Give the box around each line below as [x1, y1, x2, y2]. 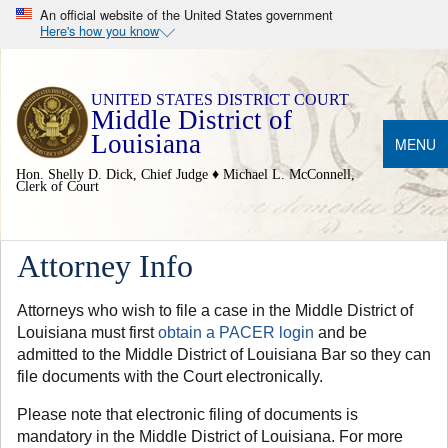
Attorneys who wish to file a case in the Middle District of [17, 301, 413, 319]
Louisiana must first [17, 323, 158, 341]
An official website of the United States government [40, 5, 333, 24]
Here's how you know [40, 21, 159, 40]
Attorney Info [17, 247, 193, 284]
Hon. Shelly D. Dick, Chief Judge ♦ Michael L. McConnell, [16, 166, 355, 183]
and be [314, 323, 367, 341]
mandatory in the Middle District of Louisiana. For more [17, 427, 403, 445]
